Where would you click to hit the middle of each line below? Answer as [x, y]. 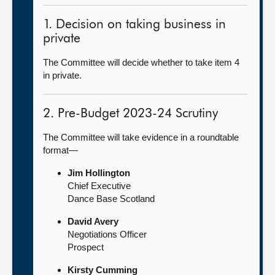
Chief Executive [99, 186]
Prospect [86, 247]
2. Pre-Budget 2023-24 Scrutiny [130, 114]
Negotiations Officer [107, 234]
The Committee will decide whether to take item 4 [141, 62]
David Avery [93, 221]
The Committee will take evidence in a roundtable [141, 137]
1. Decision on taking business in [134, 25]
